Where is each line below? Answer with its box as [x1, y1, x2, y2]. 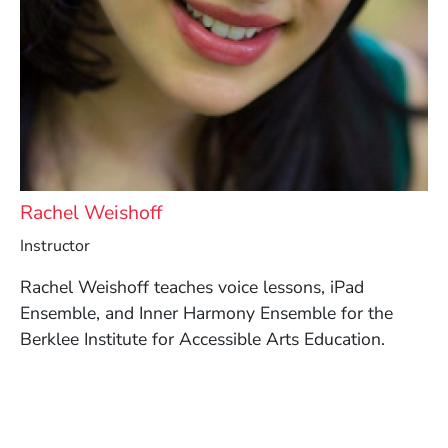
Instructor [20, 235, 90, 258]
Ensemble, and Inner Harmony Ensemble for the [20, 301, 393, 326]
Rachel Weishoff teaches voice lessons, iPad [20, 275, 364, 300]
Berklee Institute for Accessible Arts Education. [20, 327, 385, 352]
